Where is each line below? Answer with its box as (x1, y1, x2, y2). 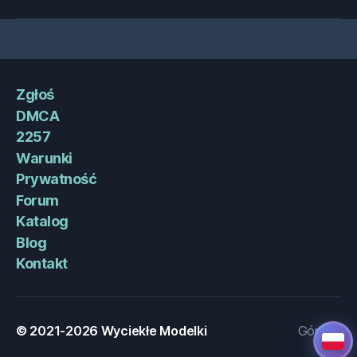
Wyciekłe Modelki (100, 323, 207, 339)
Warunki (16, 149, 73, 167)
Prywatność (16, 171, 97, 188)
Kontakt (16, 255, 68, 273)
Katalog (16, 213, 69, 230)
